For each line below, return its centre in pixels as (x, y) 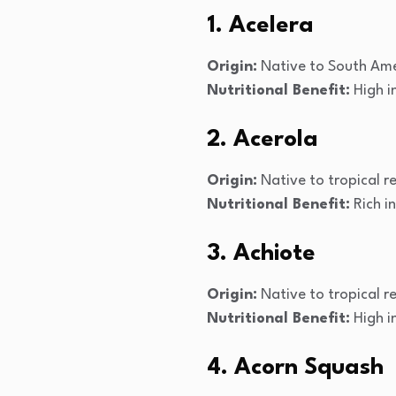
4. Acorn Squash (295, 367)
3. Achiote (261, 253)
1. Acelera (260, 25)
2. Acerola (263, 139)
